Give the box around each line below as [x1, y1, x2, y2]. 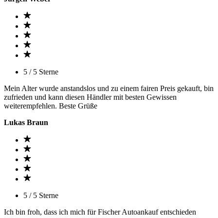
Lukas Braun [4, 118, 48, 127]
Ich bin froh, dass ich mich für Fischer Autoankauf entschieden [4, 208, 196, 216]
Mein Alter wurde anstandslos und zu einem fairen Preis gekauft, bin [4, 84, 214, 92]
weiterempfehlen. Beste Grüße [4, 102, 97, 110]
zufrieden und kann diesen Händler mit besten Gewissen [4, 93, 177, 101]
